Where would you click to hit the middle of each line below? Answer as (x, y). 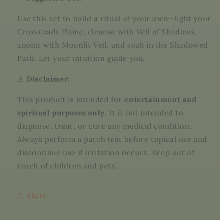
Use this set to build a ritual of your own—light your (114, 18)
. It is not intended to (144, 113)
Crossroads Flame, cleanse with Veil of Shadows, (107, 32)
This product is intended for (71, 99)
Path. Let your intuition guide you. (82, 58)
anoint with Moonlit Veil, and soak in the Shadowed (113, 45)
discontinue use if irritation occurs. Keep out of (106, 152)
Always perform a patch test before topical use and (112, 139)
